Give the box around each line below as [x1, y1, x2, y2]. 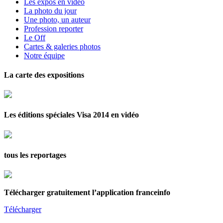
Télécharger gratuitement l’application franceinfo [4, 188, 170, 197]
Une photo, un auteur [24, 15, 91, 24]
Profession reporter [24, 24, 83, 33]
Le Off [24, 33, 45, 42]
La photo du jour [24, 6, 77, 15]
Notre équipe [24, 51, 65, 60]
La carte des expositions [4, 70, 84, 79]
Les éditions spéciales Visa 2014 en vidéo [4, 111, 139, 119]
